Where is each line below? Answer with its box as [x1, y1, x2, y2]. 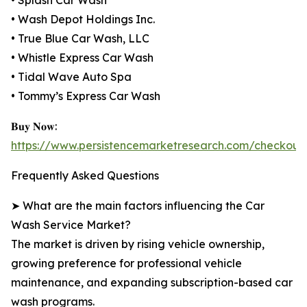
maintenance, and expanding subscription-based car [11, 275, 293, 290]
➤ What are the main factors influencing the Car [11, 199, 265, 213]
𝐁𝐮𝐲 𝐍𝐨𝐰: [11, 119, 57, 134]
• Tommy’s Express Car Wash [11, 89, 160, 103]
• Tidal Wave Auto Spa [11, 70, 132, 84]
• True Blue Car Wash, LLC [11, 32, 149, 46]
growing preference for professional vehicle [11, 256, 242, 271]
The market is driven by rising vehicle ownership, [11, 237, 265, 251]
